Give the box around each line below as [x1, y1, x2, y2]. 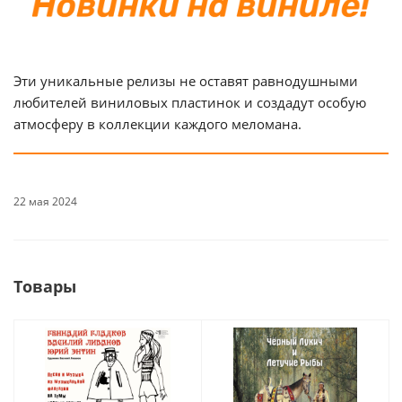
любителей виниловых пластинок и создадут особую [13, 92, 366, 111]
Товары [13, 275, 76, 297]
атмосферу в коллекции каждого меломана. [13, 114, 301, 133]
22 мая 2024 [13, 193, 77, 209]
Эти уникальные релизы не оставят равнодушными [13, 71, 358, 90]
